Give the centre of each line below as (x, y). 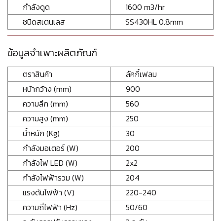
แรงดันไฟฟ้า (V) (49, 193)
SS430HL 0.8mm (154, 22)
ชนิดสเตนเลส (44, 22)
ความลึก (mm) (45, 104)
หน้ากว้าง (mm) (47, 89)
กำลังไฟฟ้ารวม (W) (53, 178)
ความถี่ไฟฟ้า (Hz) (50, 207)
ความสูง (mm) (45, 119)
